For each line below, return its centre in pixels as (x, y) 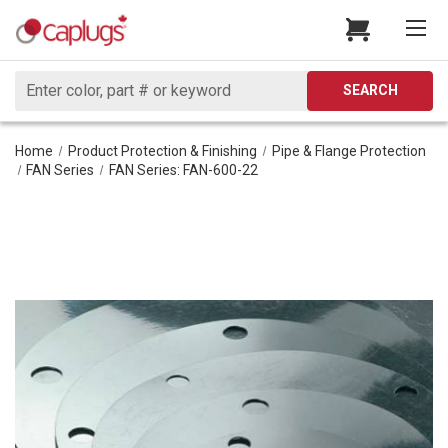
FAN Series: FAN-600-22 (184, 169)
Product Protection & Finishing (162, 150)
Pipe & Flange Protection (348, 150)
